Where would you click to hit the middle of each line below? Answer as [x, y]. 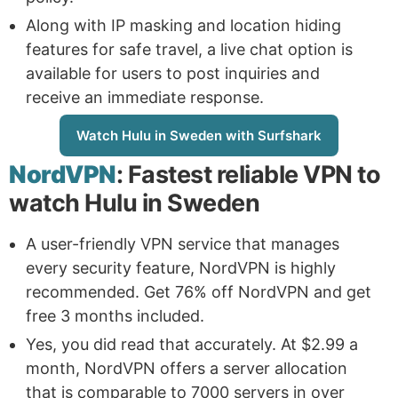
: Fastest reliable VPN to [248, 174]
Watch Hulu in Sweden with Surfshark [199, 136]
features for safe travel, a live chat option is [189, 50]
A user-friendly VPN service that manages [183, 243]
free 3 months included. [115, 315]
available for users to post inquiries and [173, 74]
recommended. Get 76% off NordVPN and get [199, 291]
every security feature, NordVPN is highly [181, 267]
